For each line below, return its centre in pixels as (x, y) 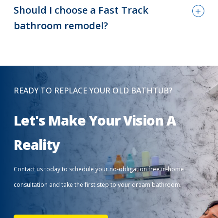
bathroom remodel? (61, 26)
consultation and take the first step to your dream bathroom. (99, 185)
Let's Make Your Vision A (95, 120)
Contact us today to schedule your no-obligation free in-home (99, 169)
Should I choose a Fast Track (81, 10)
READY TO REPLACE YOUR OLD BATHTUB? (93, 91)
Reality (37, 145)
